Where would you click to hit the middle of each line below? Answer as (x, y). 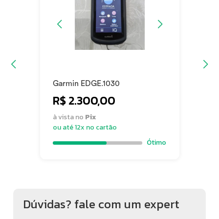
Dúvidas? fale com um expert (101, 204)
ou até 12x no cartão (85, 127)
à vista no (69, 117)
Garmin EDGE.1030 (100, 83)
